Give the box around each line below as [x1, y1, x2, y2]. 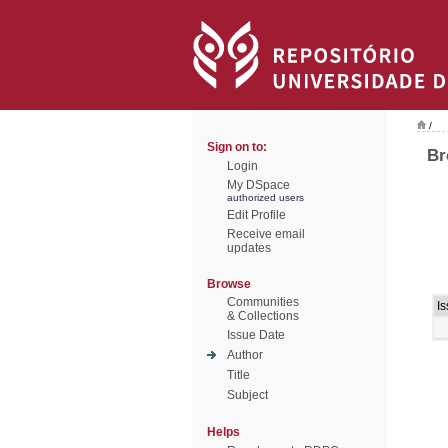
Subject [227, 388, 268, 402]
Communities [227, 295, 299, 309]
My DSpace [227, 178, 290, 192]
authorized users [227, 192, 304, 203]
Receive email [227, 227, 305, 241]
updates [227, 241, 271, 255]
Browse [207, 277, 251, 291]
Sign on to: [207, 140, 267, 154]
